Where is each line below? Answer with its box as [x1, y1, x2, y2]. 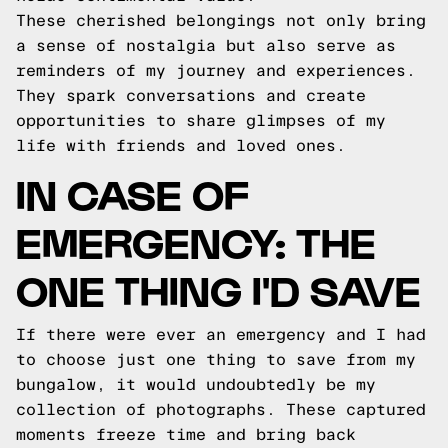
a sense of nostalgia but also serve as [16, 37, 396, 54]
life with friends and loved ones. [16, 137, 346, 154]
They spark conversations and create [16, 87, 366, 104]
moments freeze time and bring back [16, 426, 356, 443]
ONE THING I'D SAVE [16, 264, 421, 313]
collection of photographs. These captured [16, 401, 426, 418]
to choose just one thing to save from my [16, 351, 416, 368]
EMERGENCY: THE [16, 216, 376, 265]
